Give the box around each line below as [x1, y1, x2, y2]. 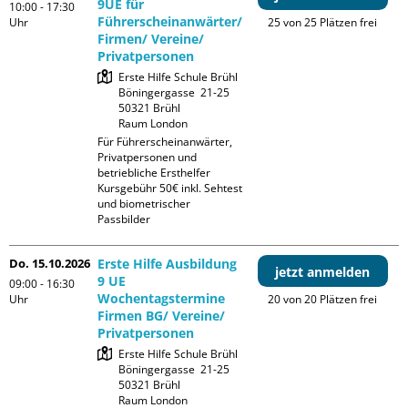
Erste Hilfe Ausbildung [97, 255, 238, 273]
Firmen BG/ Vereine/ [97, 307, 226, 325]
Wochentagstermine [97, 290, 226, 308]
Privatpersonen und [97, 149, 198, 166]
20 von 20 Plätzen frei [268, 291, 378, 308]
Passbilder [97, 211, 151, 228]
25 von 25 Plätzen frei [268, 15, 378, 31]
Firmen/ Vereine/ [97, 30, 205, 48]
